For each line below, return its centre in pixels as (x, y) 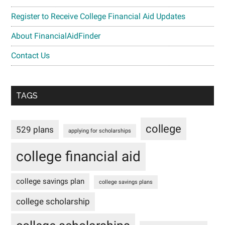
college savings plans (126, 182)
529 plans (35, 129)
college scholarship (53, 201)
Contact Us (31, 55)
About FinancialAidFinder (56, 36)
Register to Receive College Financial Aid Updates (98, 16)
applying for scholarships (100, 131)
